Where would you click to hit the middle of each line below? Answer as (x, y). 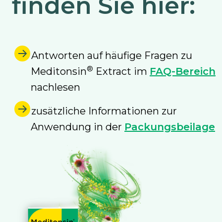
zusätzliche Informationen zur (104, 111)
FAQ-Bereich (183, 72)
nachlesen (55, 87)
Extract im (121, 72)
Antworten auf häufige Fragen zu (112, 56)
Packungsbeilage (170, 127)
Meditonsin (59, 72)
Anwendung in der (78, 127)
